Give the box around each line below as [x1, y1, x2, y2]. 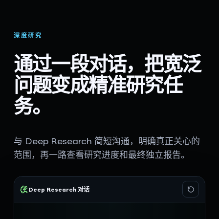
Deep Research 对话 [28, 187, 89, 194]
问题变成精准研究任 [14, 77, 182, 97]
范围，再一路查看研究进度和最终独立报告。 [14, 151, 190, 160]
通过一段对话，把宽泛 [14, 56, 201, 76]
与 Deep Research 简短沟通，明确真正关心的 [14, 137, 200, 147]
